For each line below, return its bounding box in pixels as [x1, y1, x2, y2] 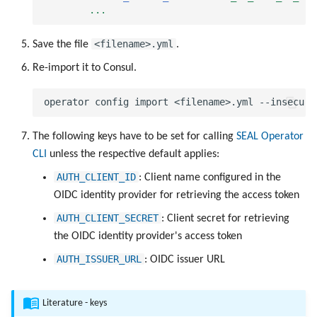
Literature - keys [42, 299, 107, 309]
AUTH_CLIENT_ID [57, 171, 136, 183]
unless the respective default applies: [47, 148, 219, 160]
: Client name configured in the [139, 171, 281, 183]
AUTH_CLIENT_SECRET [57, 212, 158, 224]
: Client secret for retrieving [161, 212, 289, 224]
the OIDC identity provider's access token [54, 230, 242, 242]
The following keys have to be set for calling [33, 130, 236, 142]
